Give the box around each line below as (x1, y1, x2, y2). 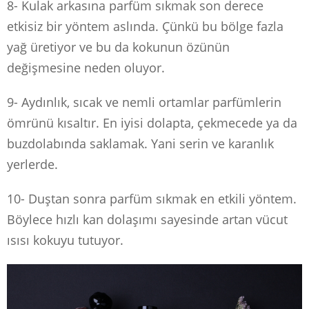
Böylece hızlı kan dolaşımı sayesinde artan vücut (7, 210, 288, 228)
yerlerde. (7, 155, 58, 172)
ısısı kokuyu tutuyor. (7, 231, 123, 248)
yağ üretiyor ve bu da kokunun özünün (7, 38, 230, 55)
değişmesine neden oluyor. (7, 59, 165, 76)
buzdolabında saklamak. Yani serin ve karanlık (7, 134, 274, 152)
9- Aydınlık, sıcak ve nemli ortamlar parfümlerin (7, 93, 281, 110)
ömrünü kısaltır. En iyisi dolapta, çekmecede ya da (7, 114, 297, 131)
